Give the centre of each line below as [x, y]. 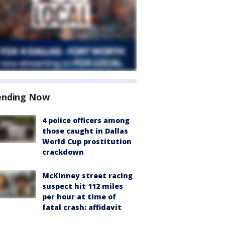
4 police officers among [86, 120]
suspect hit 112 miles [83, 186]
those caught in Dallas [85, 131]
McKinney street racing [87, 176]
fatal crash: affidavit [82, 207]
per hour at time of [79, 197]
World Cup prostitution [87, 141]
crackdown [63, 152]
